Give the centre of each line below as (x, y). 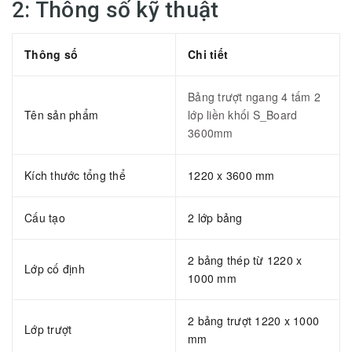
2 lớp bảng (215, 217)
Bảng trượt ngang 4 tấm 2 (254, 96)
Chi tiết (208, 54)
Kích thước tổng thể (75, 175)
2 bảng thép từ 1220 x (245, 260)
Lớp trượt (48, 329)
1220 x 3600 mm (231, 175)
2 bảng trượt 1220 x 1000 (253, 320)
